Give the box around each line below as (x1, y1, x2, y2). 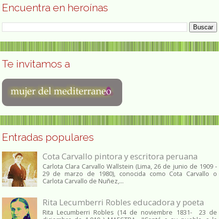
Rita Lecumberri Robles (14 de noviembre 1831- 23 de (42, 208, 217, 217)
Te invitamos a (2, 58, 70, 70)
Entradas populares (2, 131, 94, 144)
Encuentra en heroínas (2, 1, 108, 14)
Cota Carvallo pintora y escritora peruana (42, 150, 197, 162)
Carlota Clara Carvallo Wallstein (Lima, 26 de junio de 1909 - (42, 162, 217, 171)
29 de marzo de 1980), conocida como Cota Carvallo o (42, 169, 217, 178)
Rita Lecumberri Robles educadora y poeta (42, 196, 204, 208)
